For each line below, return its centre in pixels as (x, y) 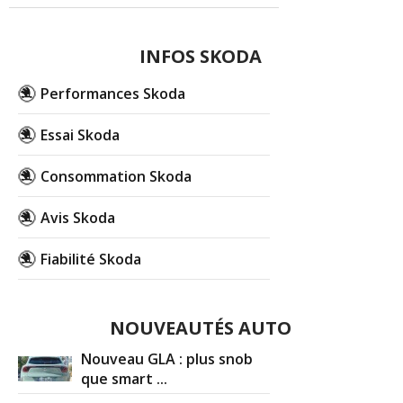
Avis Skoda (78, 217)
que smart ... (125, 379)
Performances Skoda (113, 93)
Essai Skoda (81, 134)
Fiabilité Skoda (91, 259)
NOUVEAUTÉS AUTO (200, 327)
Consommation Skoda (116, 176)
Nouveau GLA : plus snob (167, 358)
